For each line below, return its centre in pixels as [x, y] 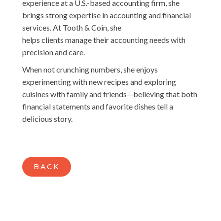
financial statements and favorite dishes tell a [98, 106]
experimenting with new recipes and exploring [99, 81]
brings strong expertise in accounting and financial [107, 15]
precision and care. [54, 52]
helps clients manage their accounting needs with [104, 39]
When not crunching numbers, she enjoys [90, 69]
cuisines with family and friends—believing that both [110, 94]
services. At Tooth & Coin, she [72, 27]
